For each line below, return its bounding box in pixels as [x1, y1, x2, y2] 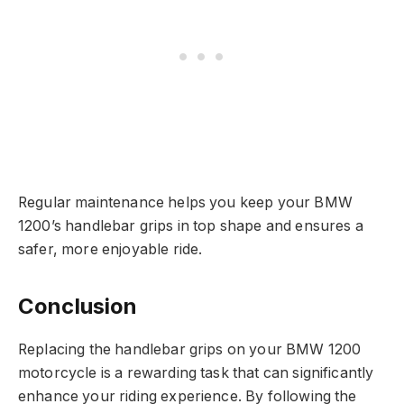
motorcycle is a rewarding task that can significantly [18, 363, 374, 381]
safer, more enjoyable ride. [18, 240, 203, 258]
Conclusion [18, 292, 138, 319]
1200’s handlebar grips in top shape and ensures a [18, 216, 363, 234]
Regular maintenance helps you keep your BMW [18, 193, 353, 211]
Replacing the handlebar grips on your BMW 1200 [18, 340, 362, 358]
